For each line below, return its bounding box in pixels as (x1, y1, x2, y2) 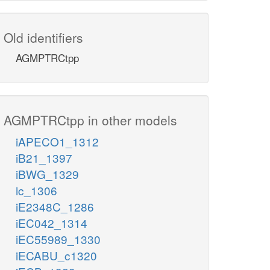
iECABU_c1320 (16, 247, 97, 264)
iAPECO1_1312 (16, 133, 99, 150)
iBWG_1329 (16, 166, 79, 183)
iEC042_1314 (16, 215, 87, 231)
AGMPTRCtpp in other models (4, 111, 177, 130)
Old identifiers (4, 28, 83, 47)
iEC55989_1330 (16, 231, 101, 248)
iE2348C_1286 (16, 198, 94, 215)
